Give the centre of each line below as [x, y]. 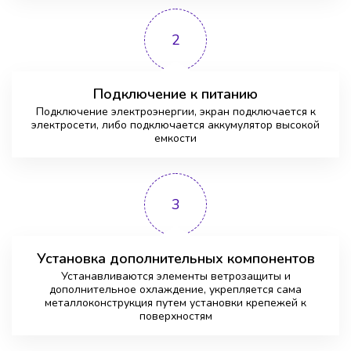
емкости [175, 139]
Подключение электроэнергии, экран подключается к [175, 112]
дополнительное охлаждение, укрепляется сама [175, 290]
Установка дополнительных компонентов [175, 259]
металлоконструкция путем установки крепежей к [175, 303]
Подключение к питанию [175, 94]
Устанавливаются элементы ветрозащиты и [175, 277]
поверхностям [175, 317]
